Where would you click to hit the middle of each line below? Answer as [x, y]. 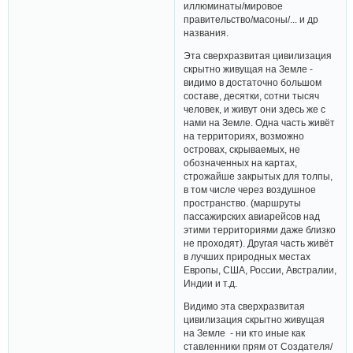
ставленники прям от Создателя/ [258, 346]
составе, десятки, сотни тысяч [252, 96]
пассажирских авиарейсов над [252, 217]
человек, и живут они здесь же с [255, 110]
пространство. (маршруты [243, 203]
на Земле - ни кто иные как [245, 333]
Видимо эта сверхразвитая [245, 306]
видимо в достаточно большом [253, 83]
